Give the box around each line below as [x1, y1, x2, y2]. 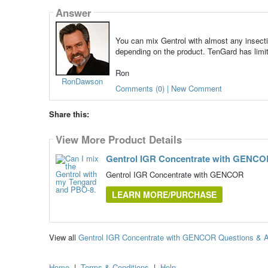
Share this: [48, 108, 89, 120]
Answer [55, 5, 92, 20]
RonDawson [62, 75, 103, 87]
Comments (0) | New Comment [115, 83, 222, 95]
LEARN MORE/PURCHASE [111, 188, 217, 201]
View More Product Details [55, 132, 182, 147]
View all [48, 232, 78, 243]
